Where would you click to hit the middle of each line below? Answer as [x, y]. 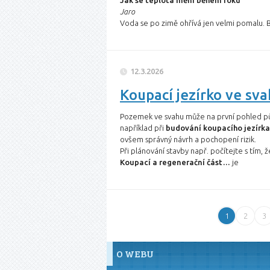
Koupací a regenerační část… [175, 162]
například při [143, 128]
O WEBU [135, 253]
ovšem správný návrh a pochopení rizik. [188, 139]
